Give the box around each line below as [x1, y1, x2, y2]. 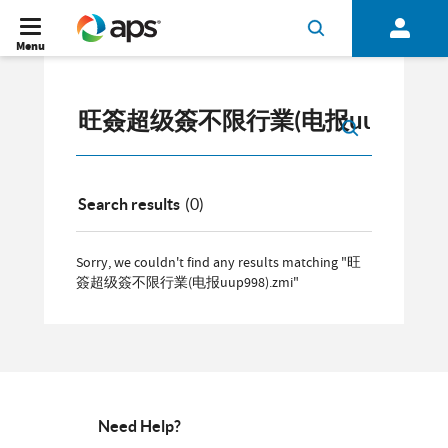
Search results [78, 195, 180, 213]
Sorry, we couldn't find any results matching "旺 [76, 253, 361, 271]
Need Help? [98, 417, 182, 435]
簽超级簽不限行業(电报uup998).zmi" [76, 273, 299, 291]
